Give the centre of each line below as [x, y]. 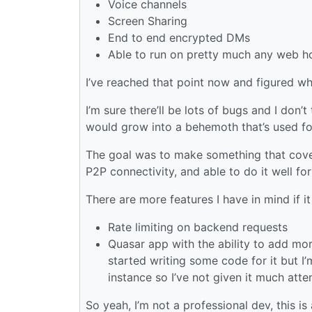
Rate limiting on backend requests [198, 227]
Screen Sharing [148, 21]
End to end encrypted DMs [179, 37]
